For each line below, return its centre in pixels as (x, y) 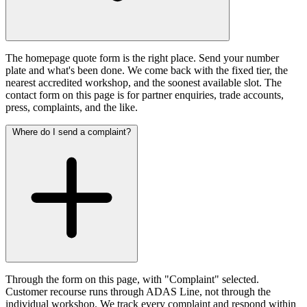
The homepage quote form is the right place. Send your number (142, 58)
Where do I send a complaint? (72, 132)
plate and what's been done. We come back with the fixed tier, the (147, 70)
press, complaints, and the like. (72, 107)
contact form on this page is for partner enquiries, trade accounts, (145, 95)
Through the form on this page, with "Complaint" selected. (132, 279)
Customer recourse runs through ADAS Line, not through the (138, 291)
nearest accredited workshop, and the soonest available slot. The (144, 82)
